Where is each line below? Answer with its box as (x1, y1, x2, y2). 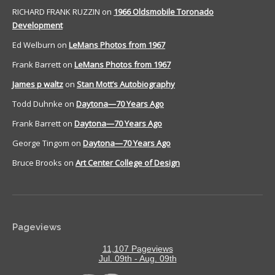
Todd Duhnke (12, 98, 63, 110)
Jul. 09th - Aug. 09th (98, 254, 177, 264)
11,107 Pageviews (102, 244, 173, 254)
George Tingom (12, 137, 69, 149)
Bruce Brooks (12, 157, 62, 169)
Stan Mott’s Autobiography (77, 79, 175, 90)
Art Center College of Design (76, 157, 180, 169)
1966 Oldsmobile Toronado (114, 6, 214, 18)
